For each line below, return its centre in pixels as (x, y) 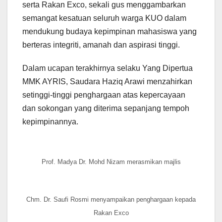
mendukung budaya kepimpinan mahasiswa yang (110, 32)
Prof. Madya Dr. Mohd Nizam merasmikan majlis (111, 162)
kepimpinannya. (50, 122)
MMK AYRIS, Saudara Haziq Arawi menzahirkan (107, 82)
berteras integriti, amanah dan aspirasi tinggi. (101, 45)
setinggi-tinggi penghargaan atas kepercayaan (104, 95)
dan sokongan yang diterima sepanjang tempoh (106, 109)
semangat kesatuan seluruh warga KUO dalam (104, 18)
